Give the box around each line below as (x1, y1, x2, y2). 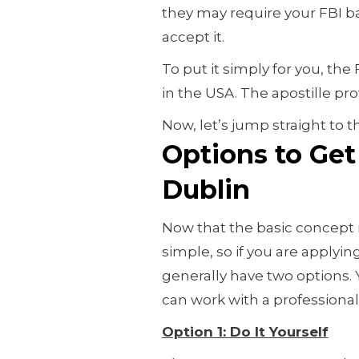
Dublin (161, 173, 250, 205)
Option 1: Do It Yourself (161, 323, 329, 340)
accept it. (161, 28, 224, 45)
